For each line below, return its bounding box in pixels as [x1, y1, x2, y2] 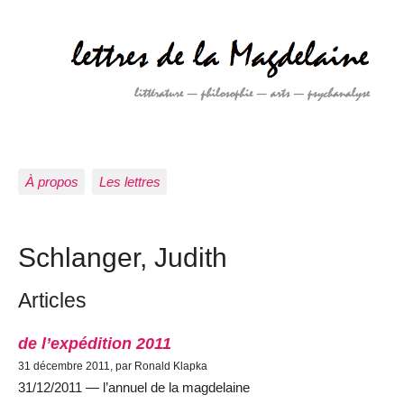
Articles [18, 289, 87, 313]
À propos [24, 173, 78, 189]
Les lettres [98, 173, 161, 189]
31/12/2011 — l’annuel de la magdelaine [18, 380, 250, 396]
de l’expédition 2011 [18, 334, 171, 353]
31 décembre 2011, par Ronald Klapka [18, 360, 207, 373]
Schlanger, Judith [18, 241, 227, 272]
